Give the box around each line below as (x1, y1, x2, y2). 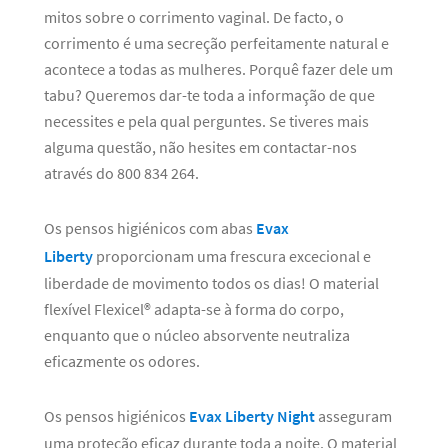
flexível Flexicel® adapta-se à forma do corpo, (44, 299, 344, 319)
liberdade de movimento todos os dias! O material (44, 273, 379, 293)
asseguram (315, 406, 392, 426)
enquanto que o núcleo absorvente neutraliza (44, 325, 350, 345)
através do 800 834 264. (44, 163, 199, 183)
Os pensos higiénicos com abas (44, 218, 256, 238)
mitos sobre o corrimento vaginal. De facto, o (44, 7, 344, 27)
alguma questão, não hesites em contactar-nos (44, 137, 357, 157)
